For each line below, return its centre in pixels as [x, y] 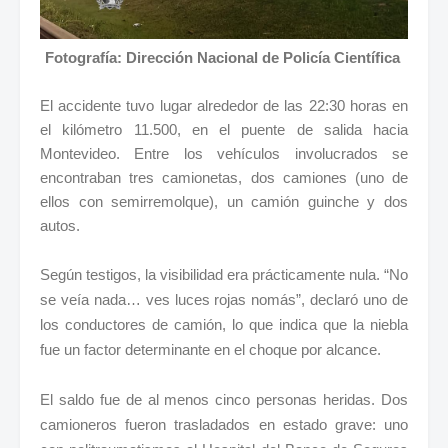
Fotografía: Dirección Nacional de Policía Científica [224, 57]
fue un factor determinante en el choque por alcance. [210, 349]
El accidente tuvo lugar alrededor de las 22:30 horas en [224, 105]
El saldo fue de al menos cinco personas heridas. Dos [224, 399]
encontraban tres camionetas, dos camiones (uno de [224, 177]
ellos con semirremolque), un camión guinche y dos [224, 201]
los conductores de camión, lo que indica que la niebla [224, 324]
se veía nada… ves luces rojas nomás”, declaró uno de [224, 299]
